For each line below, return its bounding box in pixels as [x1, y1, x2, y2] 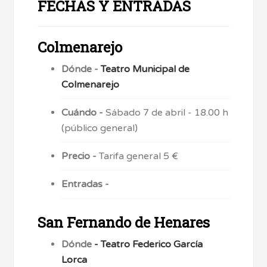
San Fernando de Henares [38, 213, 210, 232]
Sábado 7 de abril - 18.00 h [105, 107, 229, 119]
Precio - [61, 150, 100, 163]
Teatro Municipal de [101, 63, 190, 76]
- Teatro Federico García [92, 238, 203, 251]
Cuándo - [61, 107, 106, 119]
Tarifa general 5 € [99, 150, 179, 163]
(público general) [61, 122, 138, 135]
